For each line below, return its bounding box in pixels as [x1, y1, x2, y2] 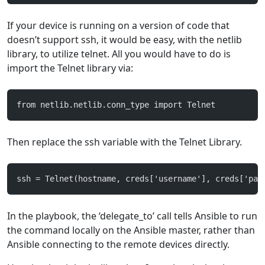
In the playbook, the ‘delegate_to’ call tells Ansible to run [7, 209, 257, 222]
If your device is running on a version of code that [7, 19, 230, 32]
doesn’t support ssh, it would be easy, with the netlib [7, 33, 242, 46]
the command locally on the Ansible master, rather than [7, 224, 255, 237]
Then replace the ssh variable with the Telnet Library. [7, 135, 242, 148]
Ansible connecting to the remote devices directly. [7, 238, 230, 251]
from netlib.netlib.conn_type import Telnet [17, 100, 215, 109]
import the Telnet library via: [7, 62, 133, 75]
